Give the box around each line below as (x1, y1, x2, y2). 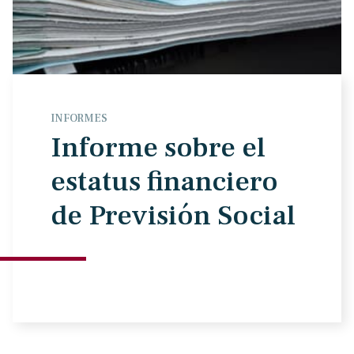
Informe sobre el (51, 130, 265, 166)
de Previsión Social (51, 198, 296, 234)
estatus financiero (51, 164, 278, 200)
